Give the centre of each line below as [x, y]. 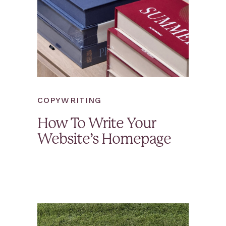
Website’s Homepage [104, 140]
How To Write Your [97, 124]
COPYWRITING [70, 100]
